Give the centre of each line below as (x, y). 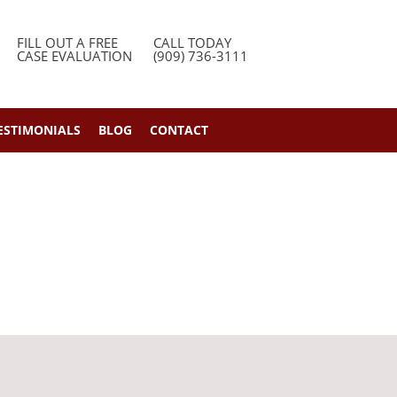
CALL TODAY (192, 43)
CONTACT (179, 130)
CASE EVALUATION (74, 56)
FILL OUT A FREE (67, 43)
